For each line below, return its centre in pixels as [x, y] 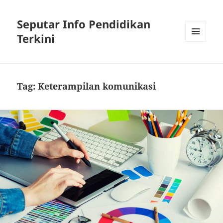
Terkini [36, 39]
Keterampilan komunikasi [97, 86]
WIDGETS [199, 63]
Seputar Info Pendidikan [84, 24]
